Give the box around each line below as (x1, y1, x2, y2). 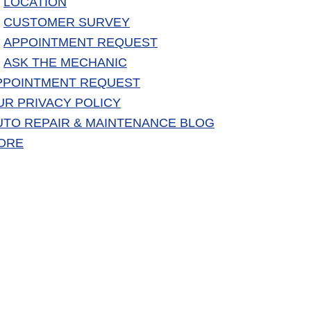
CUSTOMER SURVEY (3, 15, 130, 30)
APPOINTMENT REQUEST (3, 35, 158, 50)
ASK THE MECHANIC (3, 56, 127, 70)
